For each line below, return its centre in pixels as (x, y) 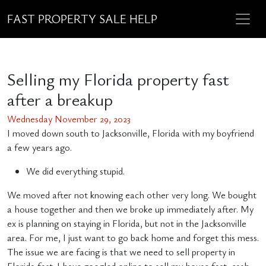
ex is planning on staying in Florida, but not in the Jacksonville (127, 223)
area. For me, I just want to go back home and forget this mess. (133, 237)
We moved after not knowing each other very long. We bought (132, 195)
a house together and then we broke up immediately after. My (130, 209)
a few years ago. (39, 147)
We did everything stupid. (75, 171)
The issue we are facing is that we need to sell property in (121, 252)
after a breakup (60, 99)
